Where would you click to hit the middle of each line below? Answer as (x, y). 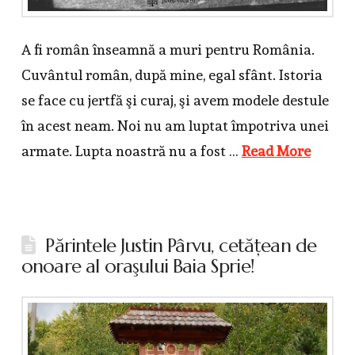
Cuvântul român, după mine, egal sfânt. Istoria (172, 74)
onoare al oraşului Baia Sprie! (137, 266)
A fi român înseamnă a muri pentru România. (168, 49)
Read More (276, 151)
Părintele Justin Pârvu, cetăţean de (181, 245)
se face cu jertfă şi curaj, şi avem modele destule (175, 100)
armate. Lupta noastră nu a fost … (131, 151)
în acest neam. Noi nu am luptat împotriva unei (175, 125)
